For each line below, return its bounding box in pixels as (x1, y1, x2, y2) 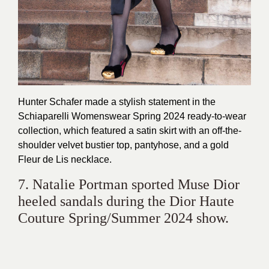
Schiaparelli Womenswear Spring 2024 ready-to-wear (18, 111, 246, 122)
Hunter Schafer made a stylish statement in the (18, 97, 216, 107)
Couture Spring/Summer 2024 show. (18, 210, 229, 226)
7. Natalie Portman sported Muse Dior (18, 177, 240, 193)
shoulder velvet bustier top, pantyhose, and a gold (18, 140, 229, 151)
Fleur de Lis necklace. (18, 154, 112, 165)
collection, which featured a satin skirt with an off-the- (18, 125, 241, 136)
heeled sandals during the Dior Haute (18, 193, 234, 210)
